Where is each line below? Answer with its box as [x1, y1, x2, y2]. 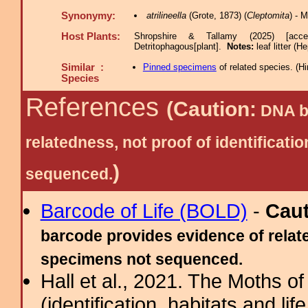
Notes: [227, 41, 256, 52]
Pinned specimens [142, 62, 217, 72]
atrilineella [146, 10, 186, 21]
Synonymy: [61, 10, 115, 21]
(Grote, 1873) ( [186, 10, 247, 21]
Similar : [61, 62, 104, 73]
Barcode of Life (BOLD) [40, 199, 247, 222]
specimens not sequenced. [40, 250, 243, 268]
